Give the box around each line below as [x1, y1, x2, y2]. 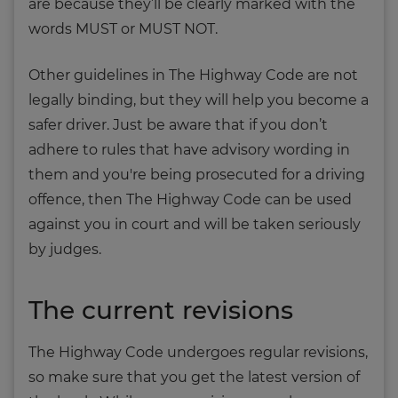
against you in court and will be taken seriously [28, 215, 361, 233]
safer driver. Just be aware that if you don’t [28, 115, 328, 133]
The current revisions [28, 294, 293, 325]
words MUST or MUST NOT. [28, 20, 218, 37]
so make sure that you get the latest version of [28, 368, 360, 386]
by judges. [28, 240, 101, 258]
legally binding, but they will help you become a [28, 91, 369, 108]
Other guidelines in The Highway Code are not [28, 66, 358, 84]
